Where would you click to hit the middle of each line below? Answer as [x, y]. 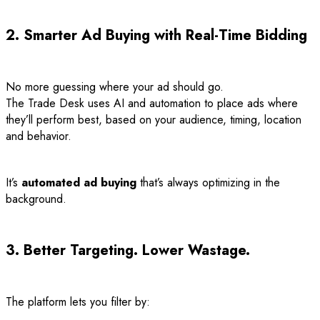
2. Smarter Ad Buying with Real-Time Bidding [156, 35]
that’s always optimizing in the [208, 182]
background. [36, 199]
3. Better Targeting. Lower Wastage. [128, 250]
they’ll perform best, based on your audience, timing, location [154, 119]
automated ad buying [79, 182]
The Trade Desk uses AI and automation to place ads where [152, 103]
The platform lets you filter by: [78, 301]
